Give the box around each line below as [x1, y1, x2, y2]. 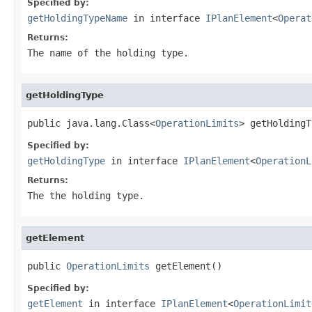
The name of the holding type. [27, 47, 189, 58]
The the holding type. [27, 189, 144, 201]
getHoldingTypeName [27, 12, 127, 24]
